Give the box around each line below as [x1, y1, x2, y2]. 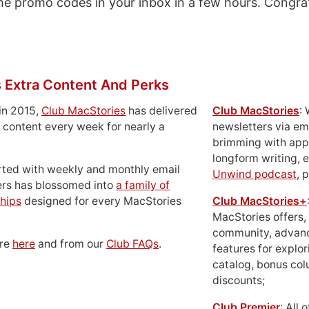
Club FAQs [106, 237, 159, 250]
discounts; [212, 274, 265, 287]
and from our [35, 237, 106, 250]
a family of [116, 179, 170, 192]
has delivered [126, 104, 197, 117]
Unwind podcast [212, 168, 297, 181]
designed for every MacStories [21, 195, 181, 208]
